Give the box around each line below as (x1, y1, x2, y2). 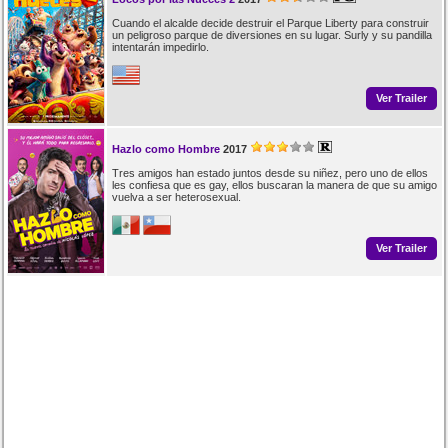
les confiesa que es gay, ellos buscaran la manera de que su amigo (111, 178, 437, 191)
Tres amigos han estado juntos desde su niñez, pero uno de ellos (111, 166, 428, 179)
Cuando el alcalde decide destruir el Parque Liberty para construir (111, 16, 429, 29)
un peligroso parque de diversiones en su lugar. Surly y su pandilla (111, 28, 432, 41)
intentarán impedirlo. (111, 40, 209, 53)
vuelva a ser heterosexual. (111, 190, 241, 203)
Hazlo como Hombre (111, 142, 220, 155)
